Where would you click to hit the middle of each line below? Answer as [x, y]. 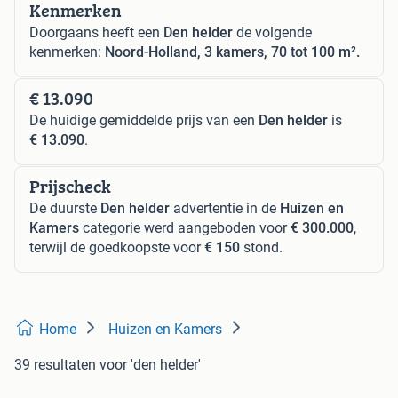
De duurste [65, 209]
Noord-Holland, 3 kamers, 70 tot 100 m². [232, 52]
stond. [261, 248]
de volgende [272, 33]
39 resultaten [55, 365]
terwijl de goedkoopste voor [117, 248]
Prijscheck [70, 187]
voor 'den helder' [150, 365]
